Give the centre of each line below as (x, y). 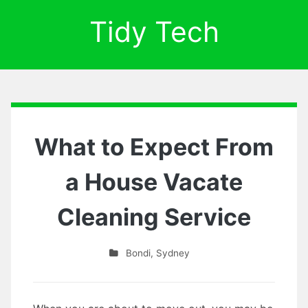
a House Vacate (154, 182)
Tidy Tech (154, 32)
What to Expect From (154, 147)
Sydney (173, 253)
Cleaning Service (154, 217)
